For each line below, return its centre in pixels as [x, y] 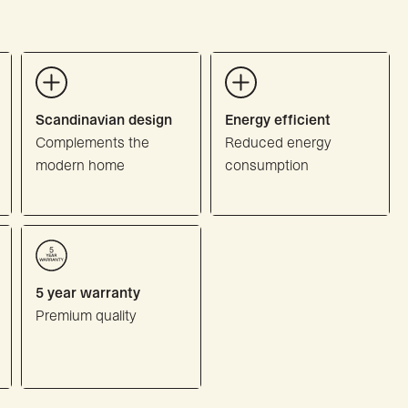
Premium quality [87, 316]
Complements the [93, 143]
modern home [81, 165]
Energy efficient [277, 120]
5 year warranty [88, 293]
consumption [266, 165]
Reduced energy [278, 143]
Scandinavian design [104, 120]
